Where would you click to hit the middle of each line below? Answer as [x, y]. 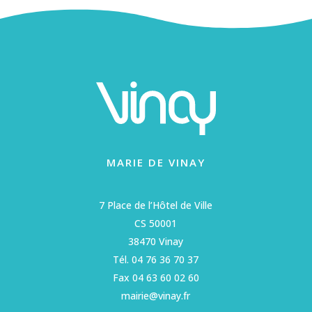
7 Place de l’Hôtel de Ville [156, 205]
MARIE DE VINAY [156, 162]
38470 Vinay [156, 241]
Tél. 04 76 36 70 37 [156, 259]
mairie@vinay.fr [156, 295]
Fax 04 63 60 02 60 [156, 277]
